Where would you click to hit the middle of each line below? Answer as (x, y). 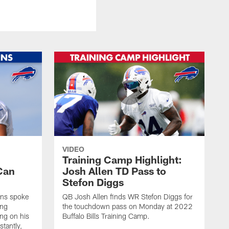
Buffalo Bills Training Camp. (106, 216)
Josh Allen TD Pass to (114, 170)
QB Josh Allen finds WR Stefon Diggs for (128, 196)
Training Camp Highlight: (122, 159)
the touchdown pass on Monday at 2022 (128, 206)
